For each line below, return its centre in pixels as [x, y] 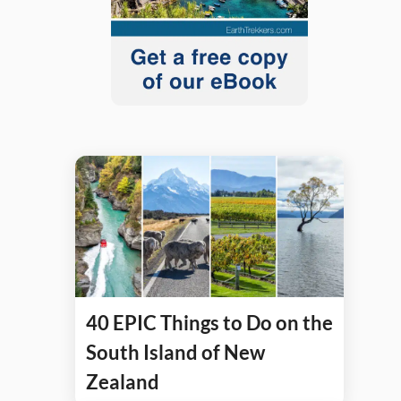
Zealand [123, 382]
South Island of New [175, 353]
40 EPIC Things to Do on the [209, 323]
